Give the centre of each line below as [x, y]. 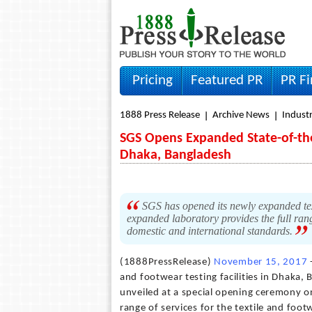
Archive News [241, 115]
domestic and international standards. [211, 231]
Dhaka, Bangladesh [175, 155]
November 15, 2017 [261, 262]
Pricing [153, 80]
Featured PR [227, 80]
